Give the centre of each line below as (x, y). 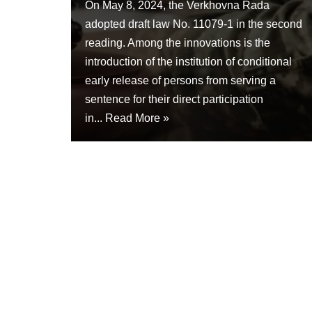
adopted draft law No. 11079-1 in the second (194, 24)
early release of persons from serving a (180, 81)
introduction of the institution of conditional (188, 62)
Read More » (137, 118)
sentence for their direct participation (174, 100)
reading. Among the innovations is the (178, 43)
